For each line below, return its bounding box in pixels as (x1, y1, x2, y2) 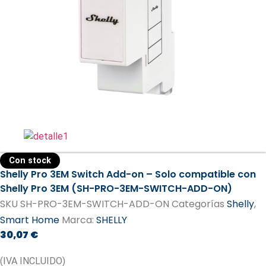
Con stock (9, 155, 51, 166)
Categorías (172, 197, 224, 211)
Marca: (62, 213, 96, 227)
